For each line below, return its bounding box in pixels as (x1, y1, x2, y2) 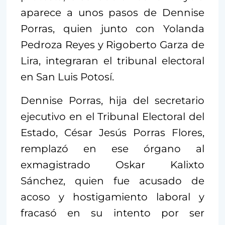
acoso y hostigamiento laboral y (21, 190, 204, 203)
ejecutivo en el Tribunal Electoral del (21, 110, 204, 123)
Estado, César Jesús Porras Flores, (21, 126, 204, 139)
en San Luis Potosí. (21, 70, 114, 83)
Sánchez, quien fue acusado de (21, 174, 204, 187)
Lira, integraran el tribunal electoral (21, 54, 204, 67)
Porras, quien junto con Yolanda (21, 22, 204, 35)
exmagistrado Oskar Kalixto (21, 158, 204, 171)
